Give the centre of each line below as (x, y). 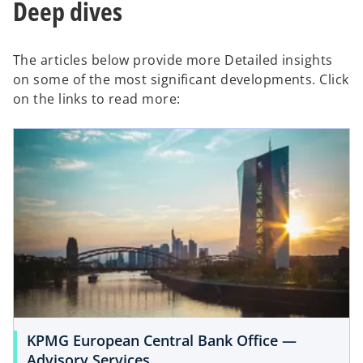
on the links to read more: (97, 99)
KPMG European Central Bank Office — (162, 341)
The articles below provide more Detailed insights (173, 60)
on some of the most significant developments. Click (181, 80)
